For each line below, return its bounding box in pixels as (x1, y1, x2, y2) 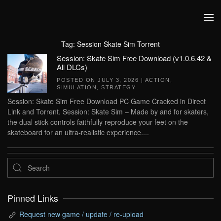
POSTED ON (57, 77, 98, 83)
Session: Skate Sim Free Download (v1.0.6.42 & (57, 53, 212, 63)
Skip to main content (22, 22, 86, 32)
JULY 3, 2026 (98, 77, 139, 83)
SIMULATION (57, 84, 97, 90)
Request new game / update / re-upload (19, 209, 144, 219)
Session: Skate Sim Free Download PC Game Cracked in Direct (7, 96, 206, 106)
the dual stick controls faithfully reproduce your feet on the (7, 117, 188, 127)
